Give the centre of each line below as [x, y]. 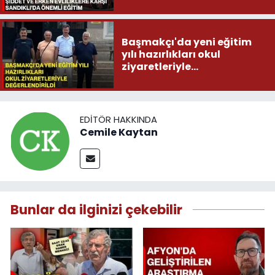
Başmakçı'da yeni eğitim [186, 42]
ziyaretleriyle [156, 67]
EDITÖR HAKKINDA [118, 120]
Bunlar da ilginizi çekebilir [96, 209]
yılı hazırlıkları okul [171, 55]
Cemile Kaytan [119, 133]
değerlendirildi [160, 79]
